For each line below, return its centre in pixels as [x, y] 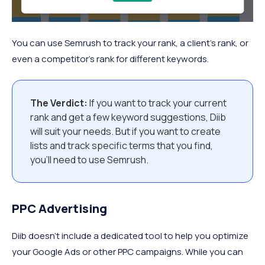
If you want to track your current [157, 103]
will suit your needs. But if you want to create [125, 132]
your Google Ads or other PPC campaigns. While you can [127, 252]
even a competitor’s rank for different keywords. [110, 59]
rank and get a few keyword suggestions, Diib [128, 117]
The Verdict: [59, 103]
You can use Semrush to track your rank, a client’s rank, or [130, 43]
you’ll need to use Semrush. [89, 160]
